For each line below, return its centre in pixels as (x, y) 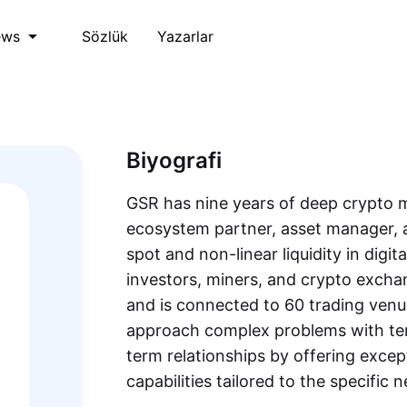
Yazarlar (185, 36)
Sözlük (105, 36)
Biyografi (174, 160)
